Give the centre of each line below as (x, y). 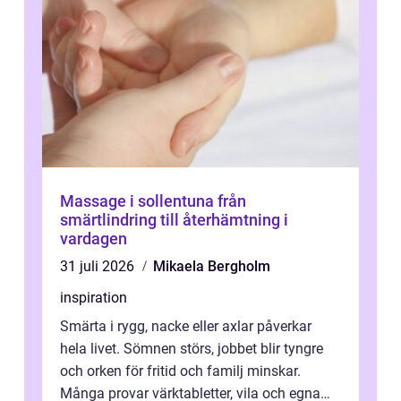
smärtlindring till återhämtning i (174, 220)
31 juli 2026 (99, 266)
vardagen (94, 239)
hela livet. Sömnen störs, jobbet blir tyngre (192, 349)
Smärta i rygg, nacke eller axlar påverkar (186, 326)
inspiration (94, 298)
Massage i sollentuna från (139, 201)
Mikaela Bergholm (212, 266)
